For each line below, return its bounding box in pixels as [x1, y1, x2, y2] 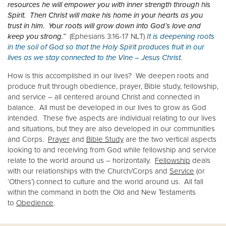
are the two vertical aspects [124, 134, 216, 144]
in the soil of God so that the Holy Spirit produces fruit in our [8, 42, 204, 51]
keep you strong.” [8, 31, 66, 41]
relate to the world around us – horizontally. [8, 155, 155, 165]
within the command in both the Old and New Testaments [8, 187, 196, 197]
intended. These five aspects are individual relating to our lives [8, 113, 216, 123]
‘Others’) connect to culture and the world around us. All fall [8, 177, 203, 186]
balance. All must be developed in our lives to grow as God [8, 102, 206, 112]
